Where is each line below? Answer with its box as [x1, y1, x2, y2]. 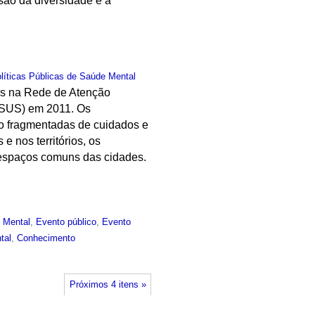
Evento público [36, 217, 97, 228]
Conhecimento [17, 233, 76, 244]
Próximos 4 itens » [69, 279, 146, 290]
